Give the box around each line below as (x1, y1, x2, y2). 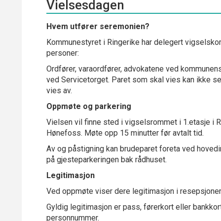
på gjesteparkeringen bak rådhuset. (46, 155, 167, 164)
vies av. (46, 86, 72, 95)
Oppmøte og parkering (46, 102, 131, 111)
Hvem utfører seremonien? (46, 22, 149, 31)
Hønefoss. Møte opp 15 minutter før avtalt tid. (46, 128, 204, 138)
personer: (46, 48, 79, 58)
